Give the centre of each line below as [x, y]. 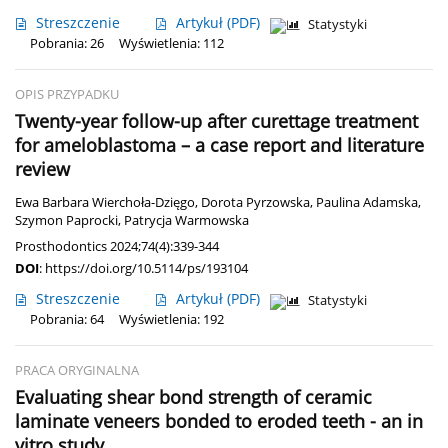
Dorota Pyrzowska [255, 203]
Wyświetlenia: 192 [171, 320]
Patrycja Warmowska [186, 221]
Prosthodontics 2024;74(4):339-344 [117, 246]
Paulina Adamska [367, 203]
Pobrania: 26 [67, 44]
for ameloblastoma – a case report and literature [219, 145]
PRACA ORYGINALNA [77, 371]
